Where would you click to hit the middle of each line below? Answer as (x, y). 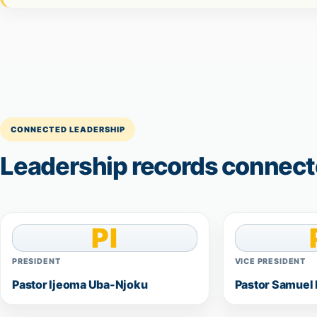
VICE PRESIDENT (270, 261)
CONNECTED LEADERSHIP (68, 129)
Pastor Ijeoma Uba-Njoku (80, 285)
